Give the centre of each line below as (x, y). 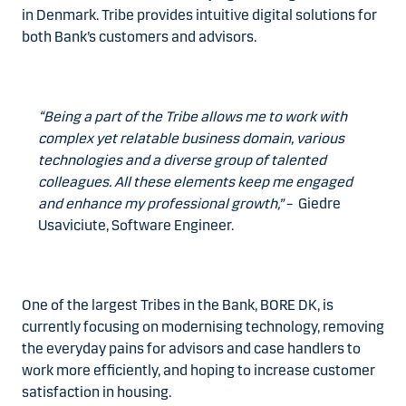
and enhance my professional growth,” (162, 203)
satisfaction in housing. (98, 391)
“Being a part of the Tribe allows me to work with (193, 116)
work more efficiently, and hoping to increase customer (198, 370)
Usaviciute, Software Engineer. (136, 225)
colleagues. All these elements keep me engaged (195, 181)
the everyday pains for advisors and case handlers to (191, 348)
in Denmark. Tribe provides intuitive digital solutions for (199, 14)
